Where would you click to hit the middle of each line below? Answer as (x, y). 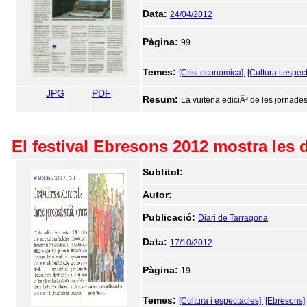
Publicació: (170, 217)
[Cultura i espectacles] (221, 301)
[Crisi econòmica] (212, 73)
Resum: (162, 99)
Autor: (157, 195)
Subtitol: (163, 172)
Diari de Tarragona (233, 218)
